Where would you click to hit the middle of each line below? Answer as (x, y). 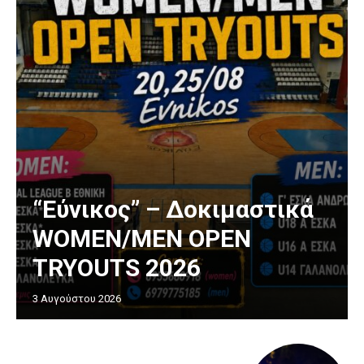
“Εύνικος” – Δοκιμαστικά (173, 210)
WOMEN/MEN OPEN (142, 239)
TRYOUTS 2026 (117, 268)
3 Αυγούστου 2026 (77, 299)
